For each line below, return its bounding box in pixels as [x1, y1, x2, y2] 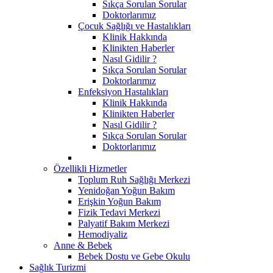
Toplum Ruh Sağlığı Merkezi [78, 174, 190, 185]
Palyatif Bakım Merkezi [78, 218, 169, 229]
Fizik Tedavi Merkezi [78, 207, 160, 218]
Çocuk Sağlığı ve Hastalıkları [78, 20, 191, 31]
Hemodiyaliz [78, 229, 127, 239]
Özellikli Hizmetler [54, 163, 127, 174]
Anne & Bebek [54, 239, 112, 250]
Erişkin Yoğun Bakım [78, 196, 161, 207]
